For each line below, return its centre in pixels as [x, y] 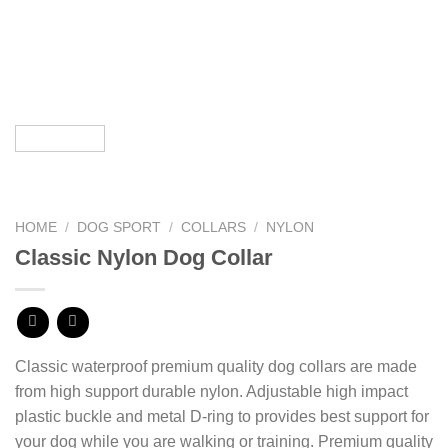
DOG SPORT [119, 227]
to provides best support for [333, 417]
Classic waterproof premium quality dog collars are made [216, 367]
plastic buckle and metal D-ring [124, 417]
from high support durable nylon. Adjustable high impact [211, 392]
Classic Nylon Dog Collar [144, 257]
